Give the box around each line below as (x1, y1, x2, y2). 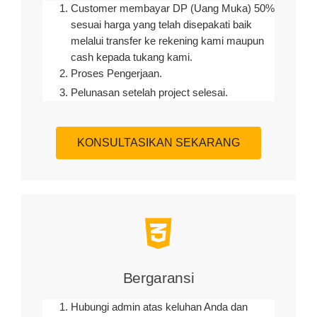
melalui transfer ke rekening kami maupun (71, 35, 264, 47)
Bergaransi (122, 269, 195, 286)
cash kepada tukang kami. (71, 51, 192, 63)
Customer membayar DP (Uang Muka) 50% (71, 2, 275, 14)
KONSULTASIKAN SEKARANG (77, 136, 240, 149)
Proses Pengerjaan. (71, 67, 162, 79)
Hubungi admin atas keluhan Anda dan (71, 301, 248, 313)
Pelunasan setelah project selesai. (71, 86, 228, 98)
